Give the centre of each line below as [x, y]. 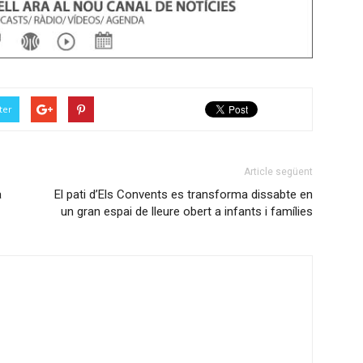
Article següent [278, 172]
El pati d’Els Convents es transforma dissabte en [184, 195]
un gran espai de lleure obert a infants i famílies [187, 212]
